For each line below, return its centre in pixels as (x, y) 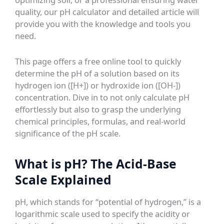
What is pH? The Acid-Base (96, 163)
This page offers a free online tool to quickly (98, 61)
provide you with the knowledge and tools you (103, 24)
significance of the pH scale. (68, 133)
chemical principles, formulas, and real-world (100, 121)
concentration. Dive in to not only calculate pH (102, 97)
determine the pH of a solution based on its (97, 73)
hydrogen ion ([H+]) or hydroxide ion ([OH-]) (98, 85)
